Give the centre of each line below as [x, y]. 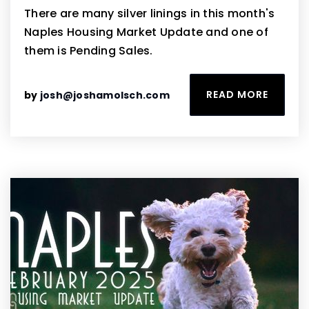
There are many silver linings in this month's [150, 13]
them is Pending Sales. [89, 51]
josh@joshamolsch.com [104, 95]
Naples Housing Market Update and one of [146, 32]
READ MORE [237, 94]
